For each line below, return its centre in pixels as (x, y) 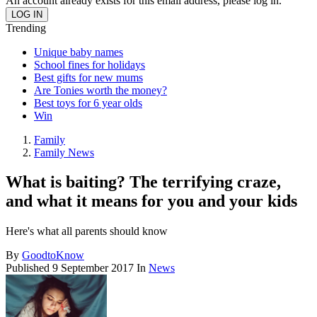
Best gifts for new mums (88, 77)
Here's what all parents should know (87, 231)
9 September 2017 (93, 268)
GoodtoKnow (53, 255)
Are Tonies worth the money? (100, 90)
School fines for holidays (90, 64)
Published (29, 268)
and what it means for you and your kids (151, 201)
